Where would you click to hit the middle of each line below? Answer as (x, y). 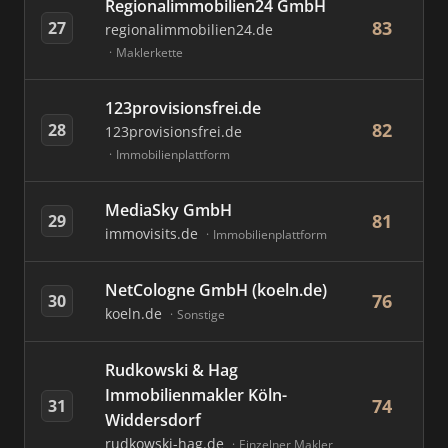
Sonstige (201, 314)
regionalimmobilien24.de (189, 29)
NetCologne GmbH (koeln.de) (216, 290)
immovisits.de (153, 233)
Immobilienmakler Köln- (196, 395)
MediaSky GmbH (168, 210)
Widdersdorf (153, 420)
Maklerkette (149, 52)
